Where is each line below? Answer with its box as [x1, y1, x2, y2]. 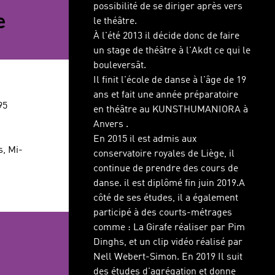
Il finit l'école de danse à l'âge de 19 [93, 76, 246, 85]
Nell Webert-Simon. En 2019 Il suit [93, 252, 242, 262]
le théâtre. [93, 17, 137, 26]
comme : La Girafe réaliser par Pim [93, 223, 245, 233]
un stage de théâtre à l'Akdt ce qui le [93, 46, 250, 56]
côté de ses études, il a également [93, 193, 238, 203]
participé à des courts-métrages [93, 208, 232, 218]
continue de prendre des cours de [93, 164, 238, 174]
